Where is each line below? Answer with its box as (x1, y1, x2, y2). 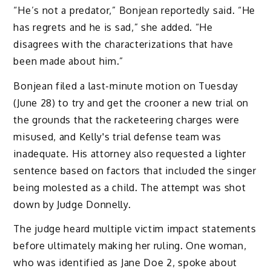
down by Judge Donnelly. (13, 198, 131, 211)
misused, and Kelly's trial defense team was (13, 130, 221, 143)
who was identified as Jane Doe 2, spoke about (13, 256, 237, 269)
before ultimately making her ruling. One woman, (13, 240, 247, 252)
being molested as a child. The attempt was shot (13, 181, 246, 194)
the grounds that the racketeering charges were (13, 113, 240, 126)
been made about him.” (13, 54, 124, 67)
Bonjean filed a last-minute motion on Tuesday (13, 79, 238, 92)
